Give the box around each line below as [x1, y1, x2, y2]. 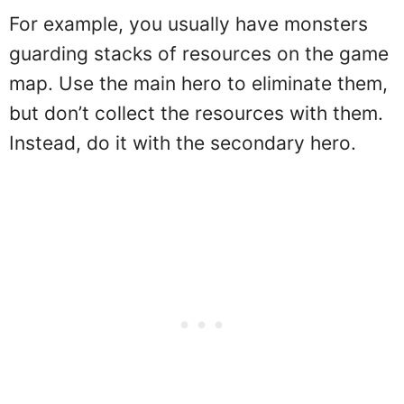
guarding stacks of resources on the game [9, 42, 389, 65]
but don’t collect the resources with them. [9, 102, 383, 124]
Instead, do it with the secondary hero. [9, 132, 356, 154]
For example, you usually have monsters [9, 13, 368, 35]
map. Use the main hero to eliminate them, [9, 72, 388, 95]
